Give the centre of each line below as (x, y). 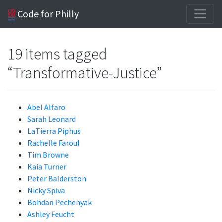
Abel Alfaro (46, 107)
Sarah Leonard (52, 119)
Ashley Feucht (51, 214)
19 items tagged (57, 54)
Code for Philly (47, 14)
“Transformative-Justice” (85, 73)
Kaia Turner (47, 166)
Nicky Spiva (46, 190)
